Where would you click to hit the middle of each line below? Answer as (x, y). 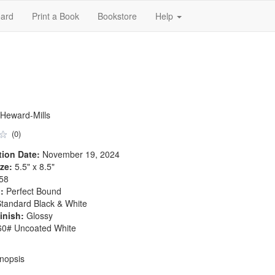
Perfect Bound (32, 191)
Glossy (38, 215)
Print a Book (56, 16)
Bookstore (117, 16)
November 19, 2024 (79, 154)
